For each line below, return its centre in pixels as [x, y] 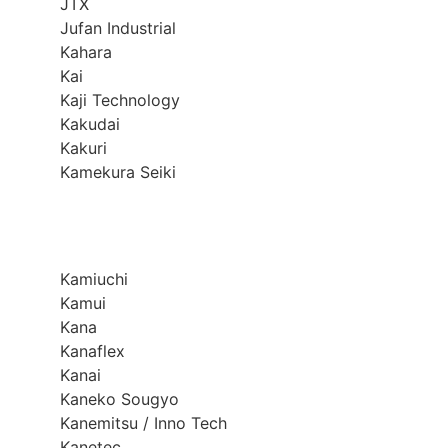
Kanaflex [92, 351]
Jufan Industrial [118, 28]
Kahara [86, 52]
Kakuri [83, 148]
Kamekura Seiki [118, 172]
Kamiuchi [94, 279]
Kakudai [90, 124]
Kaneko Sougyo [119, 399]
